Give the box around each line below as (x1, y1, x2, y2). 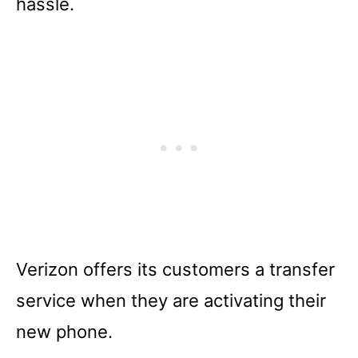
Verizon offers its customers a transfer (16, 259, 335, 280)
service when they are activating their (16, 290, 326, 311)
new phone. (16, 321, 113, 342)
